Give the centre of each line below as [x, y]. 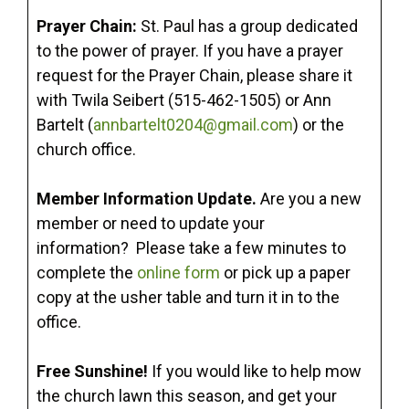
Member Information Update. [148, 199]
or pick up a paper [285, 273]
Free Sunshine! [92, 372]
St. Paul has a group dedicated [247, 26]
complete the [87, 273]
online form [178, 273]
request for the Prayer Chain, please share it [194, 76]
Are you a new [311, 199]
